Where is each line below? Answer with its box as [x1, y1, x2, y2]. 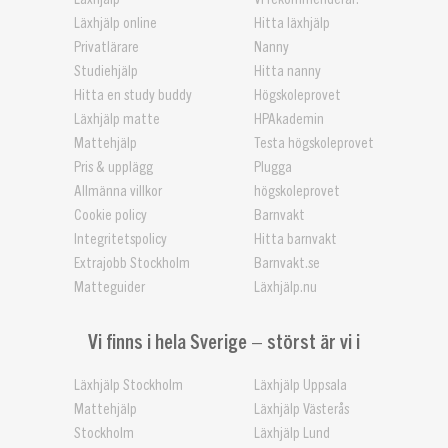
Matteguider [74, 279, 145, 295]
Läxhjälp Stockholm [74, 377, 183, 393]
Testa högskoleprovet [254, 135, 374, 151]
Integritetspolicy [74, 231, 167, 247]
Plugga [254, 159, 292, 175]
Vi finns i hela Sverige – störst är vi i [88, 327, 360, 353]
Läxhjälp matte [74, 111, 160, 127]
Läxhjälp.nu [254, 279, 317, 295]
